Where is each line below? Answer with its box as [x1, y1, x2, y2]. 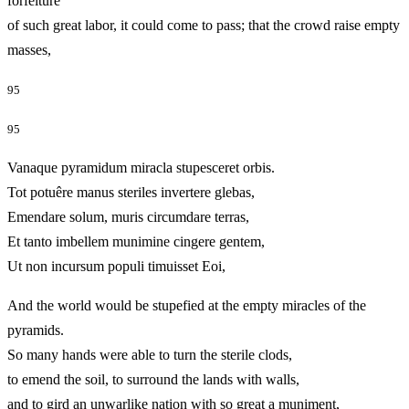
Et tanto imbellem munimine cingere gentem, [7, 234, 265, 249]
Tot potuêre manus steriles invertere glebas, [7, 184, 255, 200]
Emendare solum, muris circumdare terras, [7, 209, 249, 225]
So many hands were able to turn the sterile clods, [7, 347, 292, 362]
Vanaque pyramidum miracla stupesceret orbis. [7, 160, 275, 175]
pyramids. [7, 322, 64, 338]
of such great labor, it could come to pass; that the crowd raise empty [7, 16, 400, 33]
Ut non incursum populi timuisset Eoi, [7, 258, 277, 274]
